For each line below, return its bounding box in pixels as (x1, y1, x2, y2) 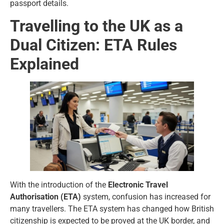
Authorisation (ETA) (10, 191, 81, 201)
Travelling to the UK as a (10, 16, 183, 35)
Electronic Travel (108, 179, 168, 189)
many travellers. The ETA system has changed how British (10, 203, 214, 213)
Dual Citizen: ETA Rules (10, 35, 177, 54)
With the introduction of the (10, 179, 108, 189)
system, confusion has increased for (81, 191, 210, 201)
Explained (10, 54, 79, 73)
